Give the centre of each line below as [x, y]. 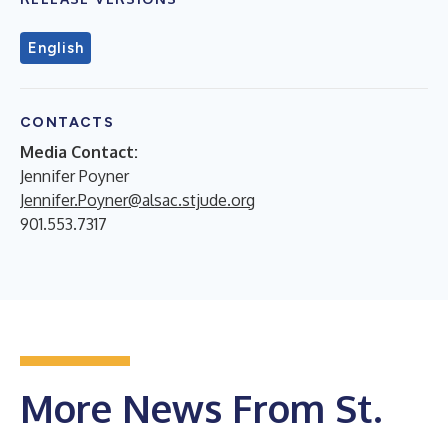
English [56, 47]
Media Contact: [79, 151]
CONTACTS [67, 122]
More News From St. [201, 407]
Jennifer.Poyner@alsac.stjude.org [137, 199]
